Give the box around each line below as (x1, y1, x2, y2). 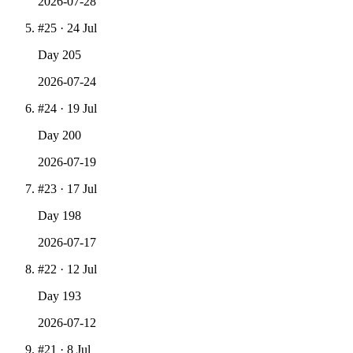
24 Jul (67, 20, 97, 35)
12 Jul (67, 262, 97, 276)
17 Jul (67, 181, 97, 195)
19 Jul (67, 101, 97, 115)
